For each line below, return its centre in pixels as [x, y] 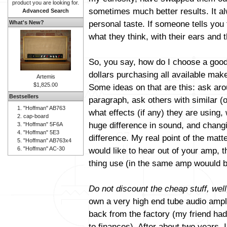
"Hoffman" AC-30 [44, 148]
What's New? [27, 22]
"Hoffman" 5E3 [41, 132]
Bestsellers [24, 96]
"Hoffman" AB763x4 [47, 140]
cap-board [36, 116]
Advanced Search [46, 11]
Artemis [46, 77]
